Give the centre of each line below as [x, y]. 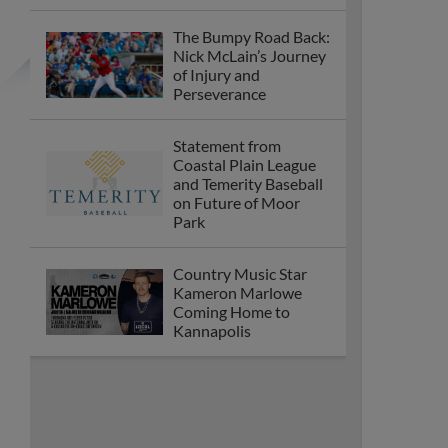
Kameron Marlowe [237, 292]
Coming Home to [231, 311]
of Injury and [216, 74]
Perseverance [219, 93]
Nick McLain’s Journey [249, 55]
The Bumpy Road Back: [251, 36]
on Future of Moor [236, 202]
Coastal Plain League [244, 164]
